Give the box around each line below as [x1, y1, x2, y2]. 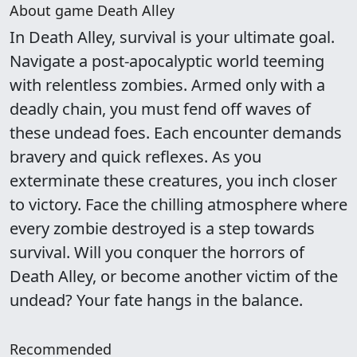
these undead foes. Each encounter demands [10, 122, 342, 143]
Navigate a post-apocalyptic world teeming [10, 50, 324, 72]
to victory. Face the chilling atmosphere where [10, 194, 347, 215]
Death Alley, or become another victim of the [10, 265, 338, 287]
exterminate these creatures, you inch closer [10, 170, 337, 191]
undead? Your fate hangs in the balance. [10, 289, 303, 311]
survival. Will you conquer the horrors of [10, 241, 304, 263]
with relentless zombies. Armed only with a [10, 74, 325, 96]
